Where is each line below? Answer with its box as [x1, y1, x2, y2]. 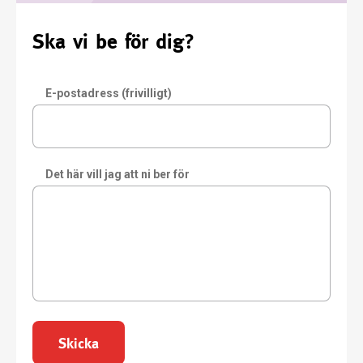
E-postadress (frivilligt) [45, 87, 172, 100]
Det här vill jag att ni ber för [45, 168, 190, 181]
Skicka [58, 334, 99, 352]
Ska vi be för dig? [32, 29, 194, 54]
